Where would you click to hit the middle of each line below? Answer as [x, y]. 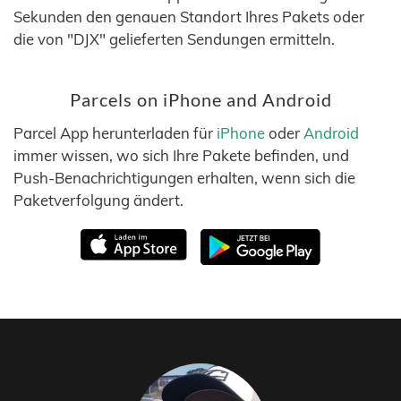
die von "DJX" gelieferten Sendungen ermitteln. [174, 39]
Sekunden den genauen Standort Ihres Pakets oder [189, 17]
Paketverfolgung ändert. [98, 200]
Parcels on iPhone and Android [200, 100]
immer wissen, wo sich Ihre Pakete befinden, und [181, 155]
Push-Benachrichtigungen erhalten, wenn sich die [184, 178]
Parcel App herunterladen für [115, 133]
